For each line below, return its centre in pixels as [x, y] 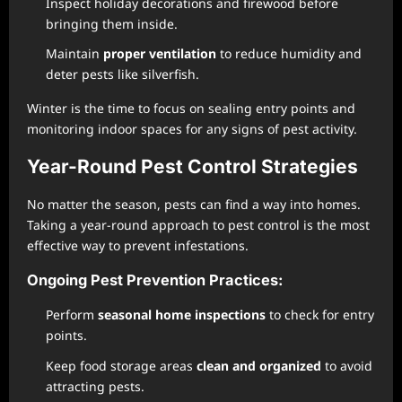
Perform [72, 315]
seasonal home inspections [182, 315]
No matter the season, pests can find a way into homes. [194, 205]
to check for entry [320, 315]
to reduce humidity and [289, 54]
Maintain [74, 54]
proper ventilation [160, 54]
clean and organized [259, 365]
